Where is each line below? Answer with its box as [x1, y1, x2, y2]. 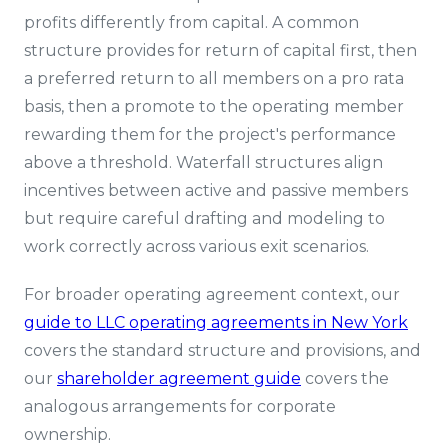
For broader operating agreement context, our [24, 285, 400, 304]
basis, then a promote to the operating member [24, 97, 404, 116]
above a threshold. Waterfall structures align [24, 153, 383, 172]
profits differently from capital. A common [24, 13, 359, 32]
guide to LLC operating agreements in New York [24, 313, 408, 332]
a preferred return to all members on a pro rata [24, 69, 404, 88]
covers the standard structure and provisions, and [24, 341, 421, 360]
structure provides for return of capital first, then [24, 41, 417, 60]
